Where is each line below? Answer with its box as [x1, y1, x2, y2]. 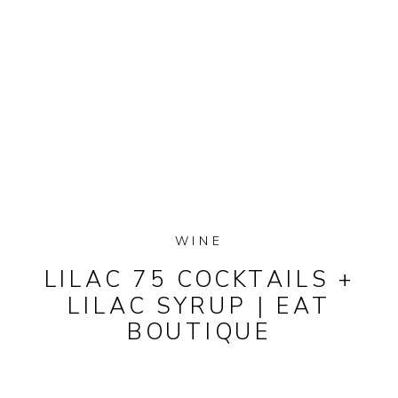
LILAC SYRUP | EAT [68, 291, 332, 322]
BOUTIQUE [127, 316, 273, 347]
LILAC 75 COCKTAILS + [44, 265, 355, 295]
